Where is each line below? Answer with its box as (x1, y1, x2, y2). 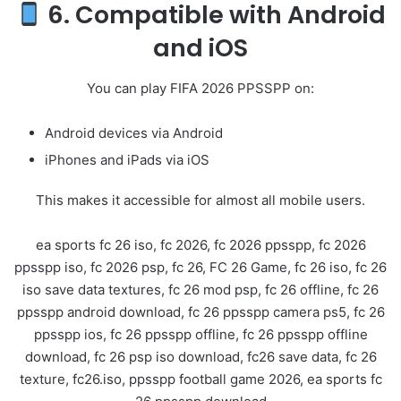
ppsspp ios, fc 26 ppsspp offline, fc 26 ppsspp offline (33, 325, 368, 343)
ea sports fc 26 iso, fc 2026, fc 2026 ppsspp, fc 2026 (35, 235, 366, 253)
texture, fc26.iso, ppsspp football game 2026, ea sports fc (19, 370, 382, 388)
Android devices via (45, 124, 173, 141)
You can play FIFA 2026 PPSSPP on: (87, 79, 314, 97)
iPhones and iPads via (45, 150, 187, 168)
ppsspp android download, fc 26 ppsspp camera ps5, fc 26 (16, 303, 385, 320)
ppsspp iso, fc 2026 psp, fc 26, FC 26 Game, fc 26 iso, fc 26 (14, 258, 387, 276)
